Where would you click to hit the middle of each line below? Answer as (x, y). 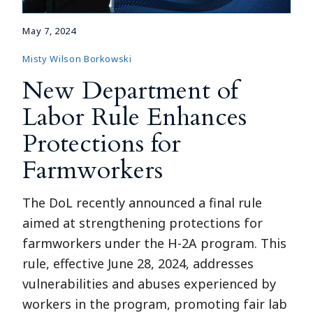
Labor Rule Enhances (135, 117)
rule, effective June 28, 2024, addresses (138, 263)
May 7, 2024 (49, 30)
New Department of (130, 90)
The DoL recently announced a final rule (143, 202)
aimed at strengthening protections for (143, 223)
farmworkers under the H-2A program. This (155, 243)
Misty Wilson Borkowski (77, 58)
